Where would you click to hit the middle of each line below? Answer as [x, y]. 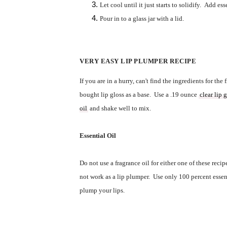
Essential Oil [98, 136]
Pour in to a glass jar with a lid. [143, 18]
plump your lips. [104, 191]
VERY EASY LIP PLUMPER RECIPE [138, 61]
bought [89, 95]
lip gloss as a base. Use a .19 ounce [149, 95]
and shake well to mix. [120, 108]
